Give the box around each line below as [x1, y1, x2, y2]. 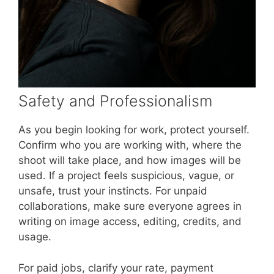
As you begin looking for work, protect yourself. [18, 124, 250, 136]
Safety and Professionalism [18, 92, 212, 111]
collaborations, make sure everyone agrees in [18, 200, 242, 213]
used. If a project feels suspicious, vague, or [18, 169, 234, 182]
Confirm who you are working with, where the [18, 139, 242, 152]
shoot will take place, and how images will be [18, 154, 241, 167]
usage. [18, 231, 51, 243]
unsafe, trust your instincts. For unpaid [18, 185, 207, 198]
